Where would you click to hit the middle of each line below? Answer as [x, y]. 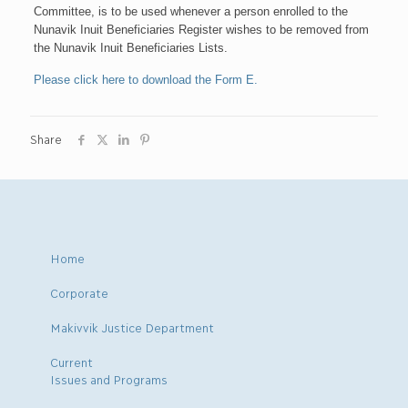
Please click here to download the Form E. [145, 80]
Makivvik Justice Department [132, 327]
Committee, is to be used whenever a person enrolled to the [190, 11]
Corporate [79, 292]
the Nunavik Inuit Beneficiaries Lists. [130, 48]
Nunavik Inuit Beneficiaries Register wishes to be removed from [201, 30]
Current [71, 362]
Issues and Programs [109, 379]
